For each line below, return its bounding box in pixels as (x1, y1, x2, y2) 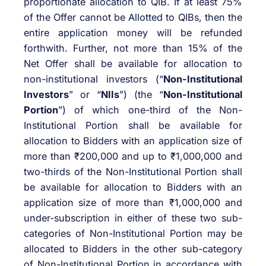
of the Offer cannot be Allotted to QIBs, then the (24, 11, 242, 24)
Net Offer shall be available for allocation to (24, 58, 242, 70)
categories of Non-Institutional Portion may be (24, 227, 242, 240)
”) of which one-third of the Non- (58, 104, 242, 116)
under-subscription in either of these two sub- (24, 212, 242, 224)
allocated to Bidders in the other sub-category (24, 243, 242, 255)
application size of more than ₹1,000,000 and (24, 197, 242, 209)
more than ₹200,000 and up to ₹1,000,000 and (24, 150, 242, 163)
